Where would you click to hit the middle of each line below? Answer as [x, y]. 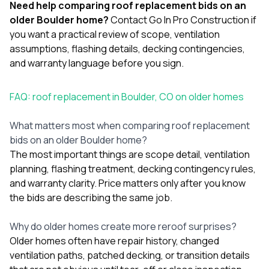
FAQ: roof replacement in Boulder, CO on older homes [127, 96]
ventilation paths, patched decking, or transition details [130, 255]
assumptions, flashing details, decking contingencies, [127, 48]
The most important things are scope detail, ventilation [130, 154]
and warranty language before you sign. [97, 63]
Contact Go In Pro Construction [180, 20]
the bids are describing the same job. [91, 197]
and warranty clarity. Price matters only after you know [128, 183]
